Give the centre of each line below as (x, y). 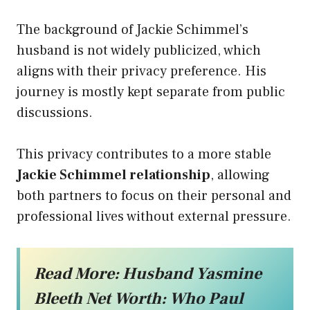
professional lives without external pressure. (154, 216)
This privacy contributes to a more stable (144, 154)
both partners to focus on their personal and (154, 195)
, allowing (240, 175)
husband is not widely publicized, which (139, 50)
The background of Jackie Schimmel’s (133, 29)
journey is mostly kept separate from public (151, 92)
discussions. (55, 112)
